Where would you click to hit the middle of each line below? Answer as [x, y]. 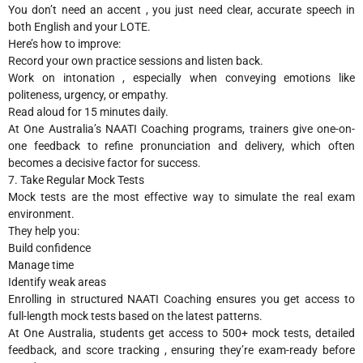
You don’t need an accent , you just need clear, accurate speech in [181, 9]
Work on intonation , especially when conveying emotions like [181, 77]
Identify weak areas [57, 282]
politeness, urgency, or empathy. [88, 94]
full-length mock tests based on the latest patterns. [135, 316]
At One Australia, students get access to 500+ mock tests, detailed [181, 333]
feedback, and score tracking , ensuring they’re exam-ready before [181, 350]
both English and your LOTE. [79, 26]
